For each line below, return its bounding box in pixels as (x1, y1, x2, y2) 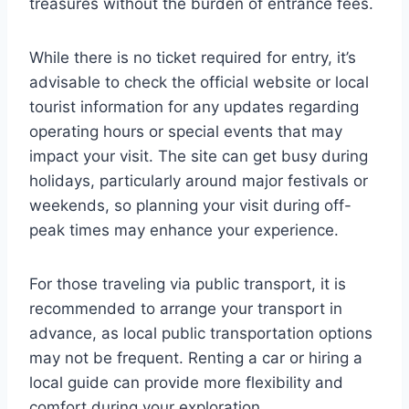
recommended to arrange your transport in (29, 299, 342, 318)
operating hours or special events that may (29, 121, 342, 141)
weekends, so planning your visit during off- (29, 195, 351, 215)
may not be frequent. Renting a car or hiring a (29, 348, 362, 367)
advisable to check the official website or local (29, 72, 369, 91)
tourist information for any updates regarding (29, 97, 359, 116)
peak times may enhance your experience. (29, 220, 339, 239)
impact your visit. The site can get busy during (29, 146, 368, 165)
